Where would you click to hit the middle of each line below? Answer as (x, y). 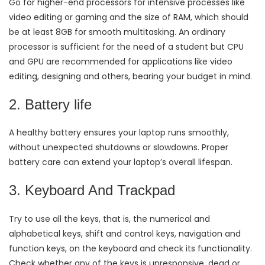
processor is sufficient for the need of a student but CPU (126, 47)
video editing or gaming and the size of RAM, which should (129, 17)
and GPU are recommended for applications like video (121, 62)
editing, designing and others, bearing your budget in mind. (132, 77)
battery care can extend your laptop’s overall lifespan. (122, 162)
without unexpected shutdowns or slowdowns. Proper (119, 148)
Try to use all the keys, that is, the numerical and (109, 219)
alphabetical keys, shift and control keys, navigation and (125, 233)
